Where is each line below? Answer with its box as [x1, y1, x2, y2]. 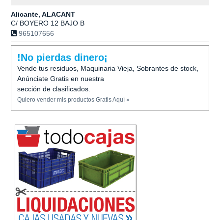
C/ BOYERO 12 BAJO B [11, 19, 84, 27]
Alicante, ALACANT [11, 10, 75, 18]
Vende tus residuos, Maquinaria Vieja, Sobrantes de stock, [17, 64, 198, 72]
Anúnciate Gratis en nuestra [17, 75, 104, 82]
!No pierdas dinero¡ [17, 52, 108, 63]
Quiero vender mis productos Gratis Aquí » [17, 96, 130, 103]
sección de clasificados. [17, 85, 90, 93]
